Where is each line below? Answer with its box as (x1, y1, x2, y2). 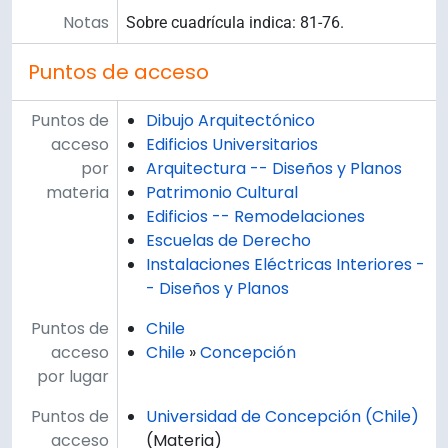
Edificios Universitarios (146, 133, 318, 157)
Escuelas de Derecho (146, 229, 311, 253)
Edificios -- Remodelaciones (146, 205, 365, 229)
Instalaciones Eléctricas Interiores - (146, 253, 425, 277)
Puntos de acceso (28, 58, 209, 87)
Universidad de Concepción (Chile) (146, 405, 419, 429)
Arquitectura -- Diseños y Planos (146, 157, 402, 181)
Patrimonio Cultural (146, 181, 298, 205)
